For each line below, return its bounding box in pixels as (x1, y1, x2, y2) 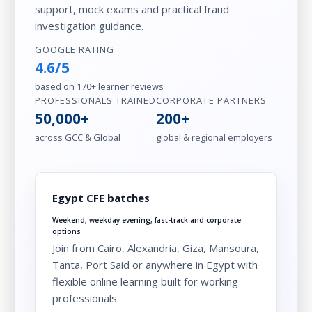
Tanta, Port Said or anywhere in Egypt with (52, 257, 258, 272)
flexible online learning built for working (52, 274, 238, 288)
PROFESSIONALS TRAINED (34, 93, 157, 107)
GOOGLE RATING (34, 42, 115, 56)
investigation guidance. (34, 18, 143, 33)
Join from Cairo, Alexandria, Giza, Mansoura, (52, 240, 259, 255)
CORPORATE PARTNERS (156, 93, 267, 107)
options (52, 226, 81, 236)
